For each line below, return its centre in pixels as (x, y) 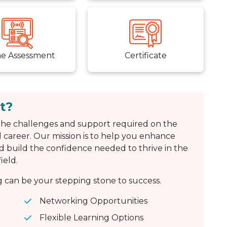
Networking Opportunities (93, 201)
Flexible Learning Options (91, 218)
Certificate (145, 56)
